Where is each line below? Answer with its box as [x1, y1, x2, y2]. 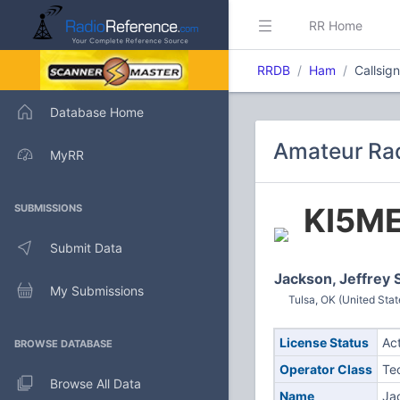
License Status [279, 335, 369, 350]
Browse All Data [50, 375, 141, 391]
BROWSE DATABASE [14, 337, 112, 350]
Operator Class [279, 362, 372, 377]
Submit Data [50, 239, 122, 255]
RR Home [309, 17, 362, 33]
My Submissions [50, 282, 144, 298]
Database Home [50, 104, 144, 120]
